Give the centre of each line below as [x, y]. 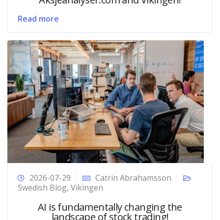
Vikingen [87, 187]
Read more [38, 18]
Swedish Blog [42, 187]
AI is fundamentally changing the [110, 207]
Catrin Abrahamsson [133, 178]
